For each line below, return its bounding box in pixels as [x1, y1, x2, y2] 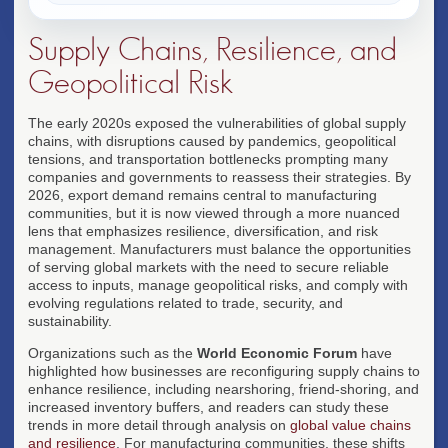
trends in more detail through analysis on [28, 416, 290, 433]
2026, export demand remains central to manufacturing [28, 186, 377, 203]
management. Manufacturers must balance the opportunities [28, 240, 411, 257]
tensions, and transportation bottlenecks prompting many [28, 150, 388, 167]
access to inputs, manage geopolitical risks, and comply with [28, 276, 408, 293]
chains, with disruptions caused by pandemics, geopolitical [28, 132, 396, 149]
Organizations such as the [28, 344, 197, 361]
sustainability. [28, 312, 112, 329]
